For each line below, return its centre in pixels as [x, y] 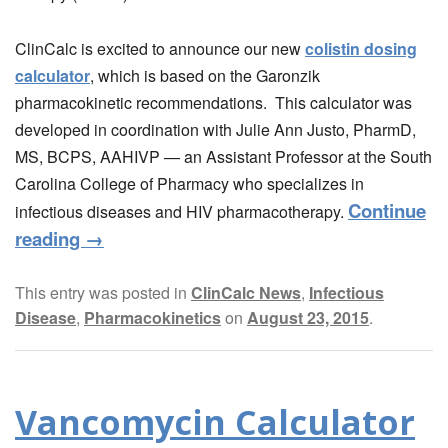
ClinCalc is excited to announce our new [160, 48]
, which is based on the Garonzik [205, 75]
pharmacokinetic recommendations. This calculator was [213, 102]
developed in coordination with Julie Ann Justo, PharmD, [215, 129]
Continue [387, 210]
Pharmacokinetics [152, 318]
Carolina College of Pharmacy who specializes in [189, 183]
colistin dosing [361, 48]
